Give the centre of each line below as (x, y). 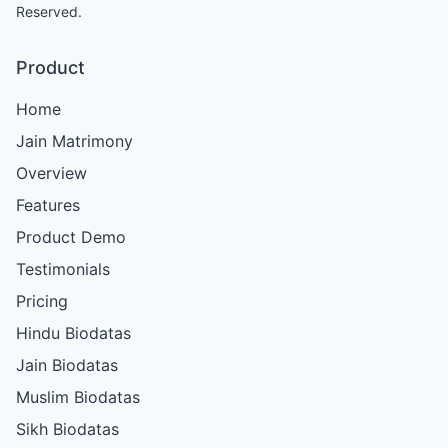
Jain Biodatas (67, 364)
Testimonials (63, 268)
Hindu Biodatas (73, 332)
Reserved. (49, 11)
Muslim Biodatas (78, 396)
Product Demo (71, 236)
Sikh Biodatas (67, 428)
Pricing (42, 300)
